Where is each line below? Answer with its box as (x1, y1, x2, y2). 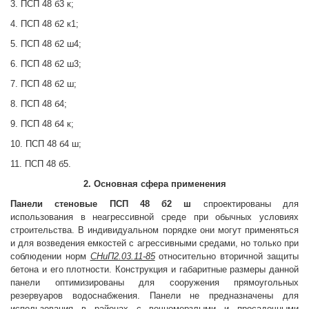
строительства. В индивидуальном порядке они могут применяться (10, 225, 299, 235)
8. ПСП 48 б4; (10, 99, 67, 109)
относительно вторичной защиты (154, 251, 299, 261)
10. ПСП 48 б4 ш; (10, 139, 81, 149)
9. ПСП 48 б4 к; (10, 119, 74, 129)
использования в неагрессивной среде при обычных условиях (10, 212, 299, 222)
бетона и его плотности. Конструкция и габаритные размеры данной (10, 264, 299, 275)
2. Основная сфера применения (83, 179, 226, 189)
